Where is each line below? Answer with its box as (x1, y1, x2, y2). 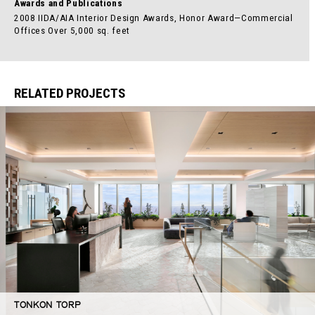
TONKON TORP (14, 299, 81, 310)
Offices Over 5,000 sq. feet (14, 25, 130, 36)
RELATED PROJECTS (14, 85, 125, 101)
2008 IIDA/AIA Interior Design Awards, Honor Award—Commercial (14, 13, 293, 23)
